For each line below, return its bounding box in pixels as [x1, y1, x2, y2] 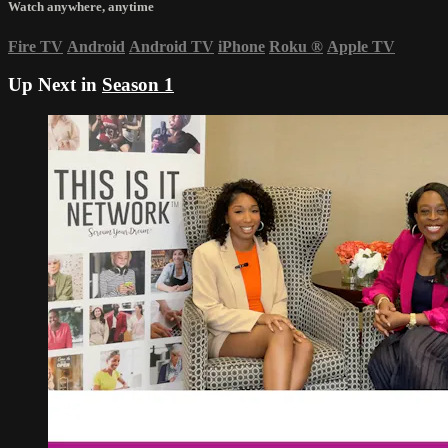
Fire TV [8, 37, 63, 55]
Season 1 [102, 74, 174, 96]
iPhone [218, 37, 265, 55]
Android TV [129, 37, 214, 55]
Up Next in [8, 74, 102, 96]
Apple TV [327, 37, 395, 55]
